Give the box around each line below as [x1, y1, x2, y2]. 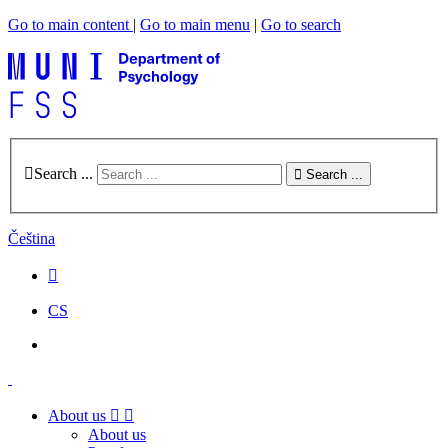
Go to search [261, 16, 341, 33]
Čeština [8, 229, 55, 247]
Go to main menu [140, 16, 250, 33]
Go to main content [8, 16, 133, 33]
